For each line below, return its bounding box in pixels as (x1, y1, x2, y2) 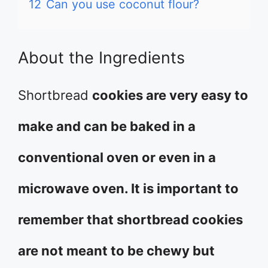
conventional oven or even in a (18, 150, 216, 165)
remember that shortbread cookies (18, 212, 243, 227)
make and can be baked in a (18, 118, 196, 134)
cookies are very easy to (92, 87, 248, 103)
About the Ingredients (18, 48, 185, 68)
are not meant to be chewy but (18, 243, 215, 258)
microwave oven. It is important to (18, 181, 239, 196)
